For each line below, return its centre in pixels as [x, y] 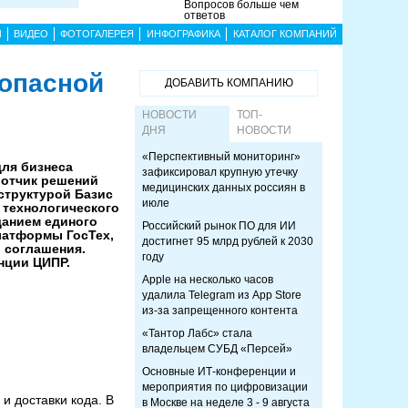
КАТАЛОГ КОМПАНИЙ [285, 34]
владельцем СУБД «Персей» [217, 349]
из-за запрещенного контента [220, 311]
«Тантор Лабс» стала [197, 333]
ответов [205, 15]
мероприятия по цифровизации [225, 387]
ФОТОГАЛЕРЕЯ [97, 34]
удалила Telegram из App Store [222, 295]
